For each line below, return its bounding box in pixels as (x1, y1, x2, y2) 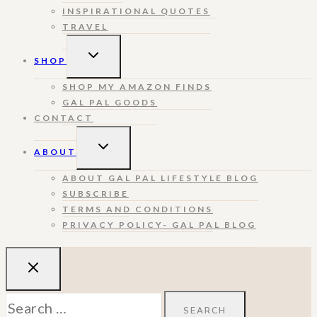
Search (5, 294, 50, 312)
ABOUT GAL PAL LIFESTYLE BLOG (62, 172, 258, 183)
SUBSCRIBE (62, 188, 129, 199)
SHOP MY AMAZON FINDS (62, 81, 212, 92)
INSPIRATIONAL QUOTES (62, 5, 210, 16)
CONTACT (34, 112, 93, 123)
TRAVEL (62, 21, 108, 32)
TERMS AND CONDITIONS (62, 203, 213, 214)
